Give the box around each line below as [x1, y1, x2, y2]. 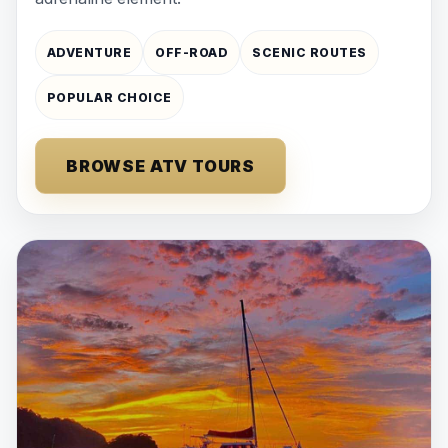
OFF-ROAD [155, 44, 229, 60]
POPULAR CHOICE [47, 89, 172, 105]
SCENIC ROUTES [252, 44, 367, 60]
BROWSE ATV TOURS [66, 155, 256, 176]
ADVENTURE [47, 44, 132, 60]
